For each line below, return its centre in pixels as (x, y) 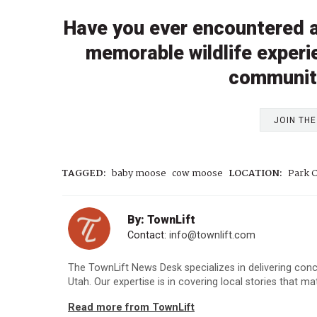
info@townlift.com (212, 236)
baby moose (139, 174)
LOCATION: (255, 174)
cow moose (197, 174)
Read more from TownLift (131, 307)
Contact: (148, 236)
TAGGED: (84, 174)
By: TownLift (161, 219)
